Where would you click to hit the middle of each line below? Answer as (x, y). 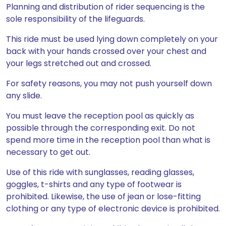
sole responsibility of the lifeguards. (75, 19)
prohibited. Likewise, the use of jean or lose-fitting (103, 196)
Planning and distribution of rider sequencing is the (105, 7)
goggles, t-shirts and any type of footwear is (94, 184)
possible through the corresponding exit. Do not (101, 128)
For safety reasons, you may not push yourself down (109, 83)
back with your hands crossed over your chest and (106, 51)
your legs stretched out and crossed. (79, 63)
